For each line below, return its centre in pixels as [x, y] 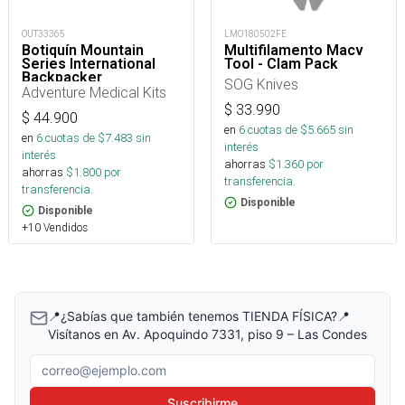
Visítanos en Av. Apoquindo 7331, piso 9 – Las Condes [207, 334]
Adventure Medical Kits [94, 92]
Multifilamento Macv [294, 50]
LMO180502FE [255, 33]
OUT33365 [43, 33]
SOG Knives [261, 84]
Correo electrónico [94, 364]
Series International [89, 63]
